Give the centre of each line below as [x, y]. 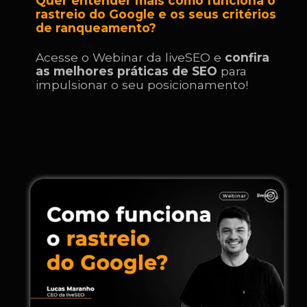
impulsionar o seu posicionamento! [142, 84]
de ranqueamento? [98, 28]
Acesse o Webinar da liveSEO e [131, 57]
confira [247, 57]
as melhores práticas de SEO [128, 71]
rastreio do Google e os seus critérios [156, 14]
